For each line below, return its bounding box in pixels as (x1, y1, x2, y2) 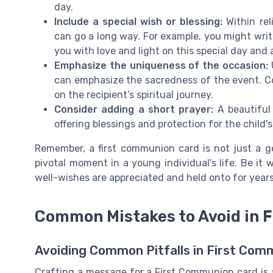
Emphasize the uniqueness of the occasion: (54, 60, 271, 72)
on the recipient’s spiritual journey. (54, 89, 213, 101)
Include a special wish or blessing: (54, 16, 227, 28)
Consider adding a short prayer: (54, 104, 218, 116)
